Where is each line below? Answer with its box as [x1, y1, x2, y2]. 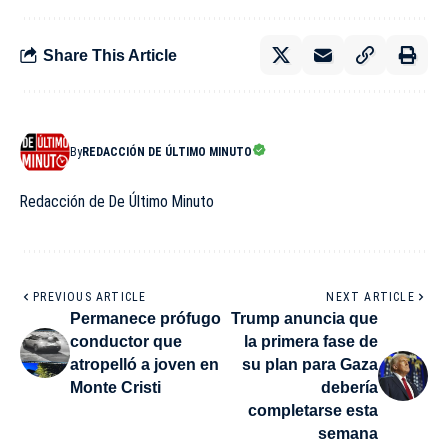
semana [318, 425, 378, 443]
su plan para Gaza [242, 356, 378, 374]
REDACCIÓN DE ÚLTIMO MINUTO [82, 145, 252, 160]
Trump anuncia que [231, 310, 378, 328]
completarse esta [248, 402, 378, 420]
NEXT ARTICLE [326, 290, 415, 305]
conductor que [70, 333, 182, 351]
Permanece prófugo [70, 310, 221, 328]
